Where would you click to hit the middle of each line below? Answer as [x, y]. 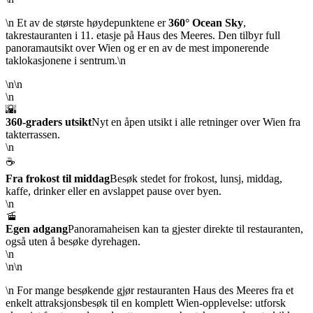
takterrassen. [33, 134]
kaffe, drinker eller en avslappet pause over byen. [114, 191]
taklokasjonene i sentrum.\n [66, 60]
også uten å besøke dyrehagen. [73, 241]
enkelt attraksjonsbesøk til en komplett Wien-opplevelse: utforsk [146, 303]
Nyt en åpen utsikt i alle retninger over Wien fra [196, 122]
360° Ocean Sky [206, 22]
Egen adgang [37, 228]
